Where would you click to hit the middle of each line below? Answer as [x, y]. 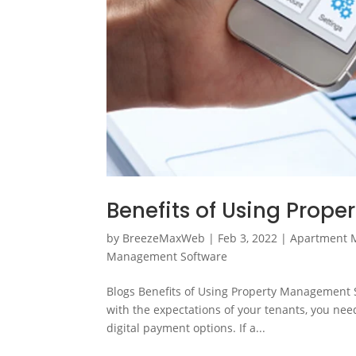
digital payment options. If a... [186, 328]
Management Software [167, 257]
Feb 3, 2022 [248, 238]
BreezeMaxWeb [164, 238]
